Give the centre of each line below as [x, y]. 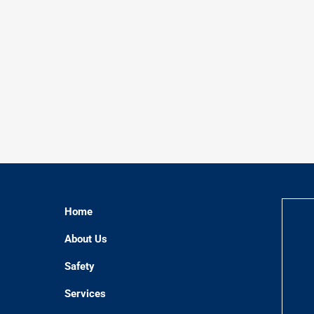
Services [85, 293]
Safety [79, 266]
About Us [86, 239]
